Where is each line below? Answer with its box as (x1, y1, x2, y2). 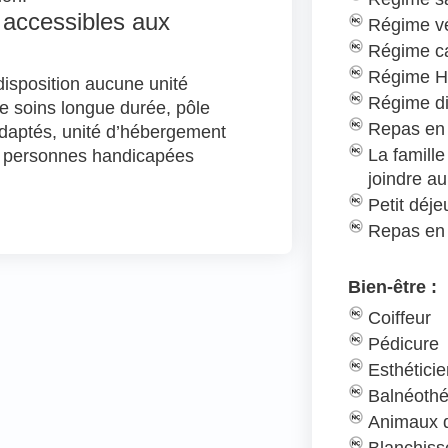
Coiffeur (368, 307, 432, 328)
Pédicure (368, 333, 440, 354)
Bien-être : (348, 276, 438, 297)
